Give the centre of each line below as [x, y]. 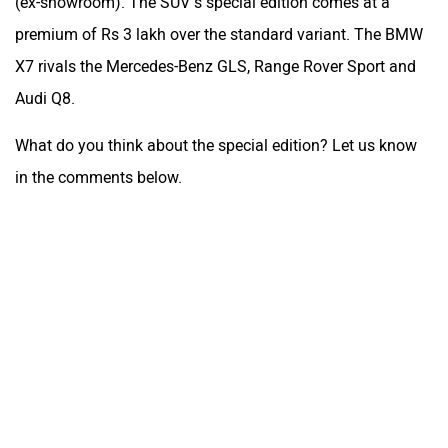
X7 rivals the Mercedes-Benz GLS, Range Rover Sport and [215, 67]
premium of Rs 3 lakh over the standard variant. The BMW [219, 35]
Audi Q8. [45, 99]
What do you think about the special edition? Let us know [216, 146]
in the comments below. [98, 178]
